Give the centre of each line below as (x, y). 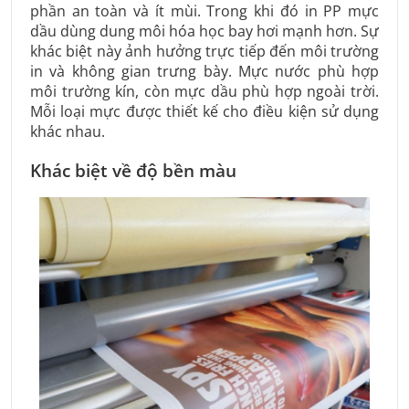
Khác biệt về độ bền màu (133, 171)
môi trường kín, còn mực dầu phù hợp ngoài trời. (204, 92)
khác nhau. (68, 132)
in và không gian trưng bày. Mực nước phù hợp (204, 72)
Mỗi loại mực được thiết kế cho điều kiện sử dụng (204, 112)
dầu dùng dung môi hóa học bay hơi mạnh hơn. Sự (204, 31)
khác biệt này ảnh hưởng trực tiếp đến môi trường (204, 52)
